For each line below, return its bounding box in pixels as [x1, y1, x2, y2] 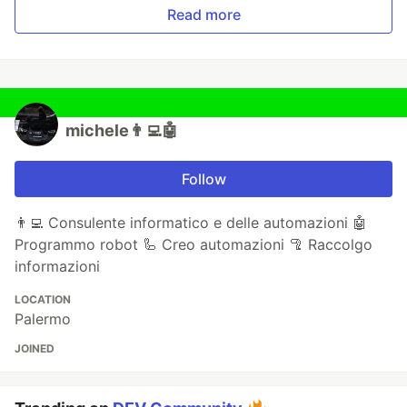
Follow [181, 170, 226, 189]
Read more [166, 5, 241, 25]
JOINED [15, 342, 55, 356]
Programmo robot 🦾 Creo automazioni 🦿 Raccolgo [15, 235, 372, 254]
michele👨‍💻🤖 [65, 121, 178, 141]
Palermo [15, 310, 71, 329]
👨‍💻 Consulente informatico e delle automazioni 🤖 [15, 213, 367, 233]
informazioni [15, 257, 100, 276]
